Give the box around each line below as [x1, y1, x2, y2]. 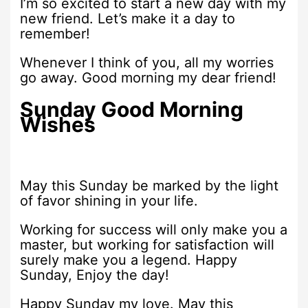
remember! [20, 25, 91, 42]
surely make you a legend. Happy [20, 252, 238, 269]
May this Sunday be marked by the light [20, 177, 279, 195]
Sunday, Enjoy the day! [20, 267, 170, 284]
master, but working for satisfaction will [20, 236, 275, 254]
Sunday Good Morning [20, 97, 244, 122]
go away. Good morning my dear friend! [20, 69, 277, 86]
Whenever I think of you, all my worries [20, 54, 274, 71]
